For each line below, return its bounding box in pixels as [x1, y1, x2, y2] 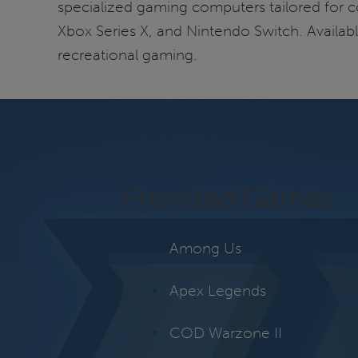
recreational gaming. [58, 46, 197, 65]
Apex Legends [169, 280, 266, 300]
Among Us [169, 238, 241, 257]
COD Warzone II [169, 324, 282, 343]
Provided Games [121, 181, 335, 214]
